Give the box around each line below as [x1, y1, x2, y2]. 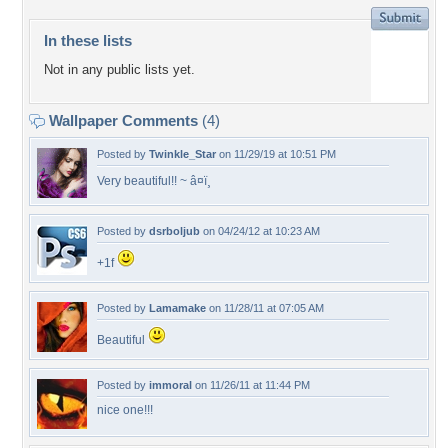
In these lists [44, 32, 132, 49]
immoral [149, 379, 192, 391]
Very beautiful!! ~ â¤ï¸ [97, 174, 211, 188]
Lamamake [149, 302, 206, 314]
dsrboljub [149, 225, 200, 237]
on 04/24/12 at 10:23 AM [200, 225, 320, 237]
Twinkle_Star [149, 148, 216, 160]
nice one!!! [97, 403, 153, 417]
